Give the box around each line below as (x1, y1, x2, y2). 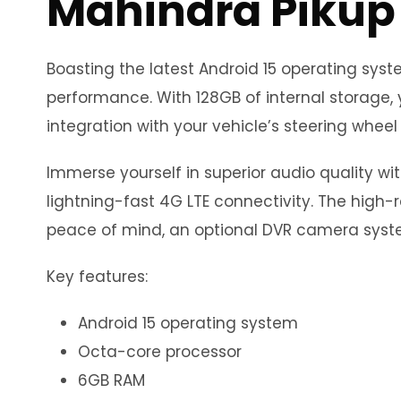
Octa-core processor (78, 340, 242, 363)
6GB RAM (78, 369, 145, 391)
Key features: (47, 265, 148, 287)
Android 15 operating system (78, 311, 298, 334)
